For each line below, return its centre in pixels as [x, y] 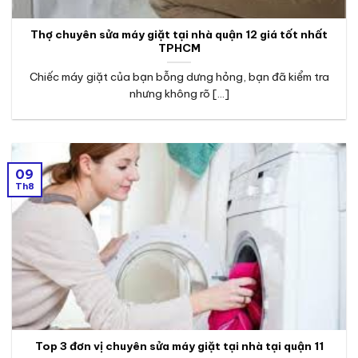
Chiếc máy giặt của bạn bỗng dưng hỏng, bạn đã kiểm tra [179, 77]
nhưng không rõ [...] [179, 94]
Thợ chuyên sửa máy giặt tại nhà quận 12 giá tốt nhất [179, 35]
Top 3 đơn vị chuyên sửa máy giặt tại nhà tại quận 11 [179, 346]
